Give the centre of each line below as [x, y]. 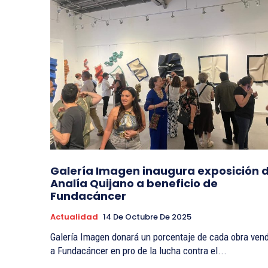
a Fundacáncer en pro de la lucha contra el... [138, 251]
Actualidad [74, 217]
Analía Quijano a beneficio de [134, 184]
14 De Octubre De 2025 [147, 217]
